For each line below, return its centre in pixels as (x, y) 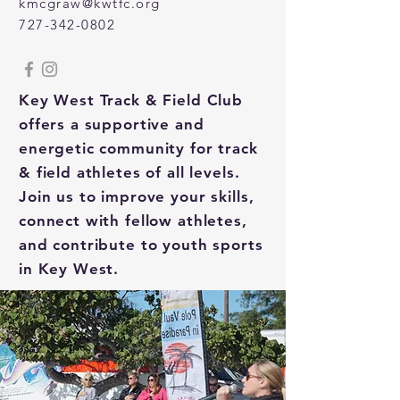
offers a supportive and (112, 124)
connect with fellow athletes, (133, 221)
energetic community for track (138, 148)
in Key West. (69, 269)
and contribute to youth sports (141, 245)
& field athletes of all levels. (129, 172)
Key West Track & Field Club (131, 100)
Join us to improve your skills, (137, 196)
